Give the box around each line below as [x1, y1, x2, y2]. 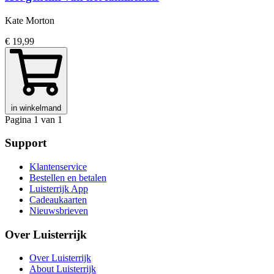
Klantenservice [29, 161, 87, 172]
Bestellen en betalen [29, 172, 106, 183]
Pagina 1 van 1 [5, 114, 62, 125]
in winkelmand [11, 103, 61, 113]
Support [5, 136, 46, 150]
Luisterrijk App [29, 183, 88, 194]
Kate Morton [5, 15, 54, 26]
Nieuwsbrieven [29, 205, 88, 216]
